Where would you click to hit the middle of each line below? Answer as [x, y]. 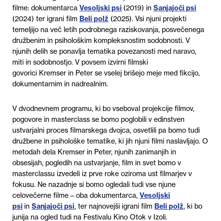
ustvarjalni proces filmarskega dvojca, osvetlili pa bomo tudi [106, 130]
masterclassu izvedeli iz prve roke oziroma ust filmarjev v [102, 174]
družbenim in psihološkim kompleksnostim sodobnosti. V [101, 41]
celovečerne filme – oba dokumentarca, [76, 196]
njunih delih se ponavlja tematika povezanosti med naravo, [104, 52]
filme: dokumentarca [46, 8]
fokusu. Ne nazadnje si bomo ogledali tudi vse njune [94, 185]
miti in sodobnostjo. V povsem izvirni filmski [80, 62]
